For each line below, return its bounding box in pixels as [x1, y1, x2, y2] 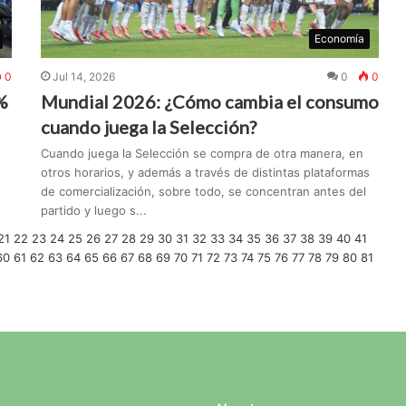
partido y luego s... [41, 203, 148, 218]
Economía [314, 32, 365, 46]
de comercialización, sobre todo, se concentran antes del [41, 184, 367, 199]
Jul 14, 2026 [53, 70, 116, 84]
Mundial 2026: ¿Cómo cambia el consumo [41, 91, 380, 113]
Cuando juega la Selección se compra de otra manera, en [41, 146, 364, 161]
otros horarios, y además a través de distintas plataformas [41, 165, 371, 180]
